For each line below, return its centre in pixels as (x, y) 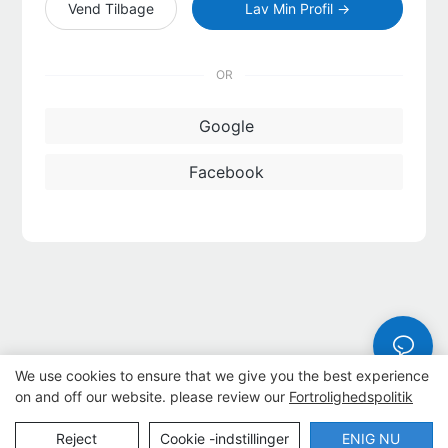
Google (226, 125)
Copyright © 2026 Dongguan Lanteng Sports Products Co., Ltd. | (224, 425)
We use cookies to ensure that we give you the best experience (222, 375)
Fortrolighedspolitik (351, 396)
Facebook (226, 171)
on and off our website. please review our (152, 396)
